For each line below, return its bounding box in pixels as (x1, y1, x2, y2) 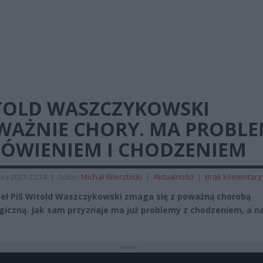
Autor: (58, 171, 81, 182)
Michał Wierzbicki (81, 171, 142, 182)
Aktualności (153, 171, 194, 182)
